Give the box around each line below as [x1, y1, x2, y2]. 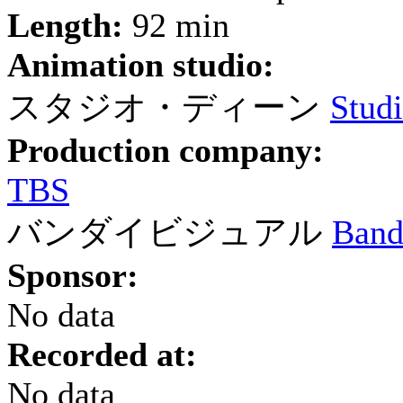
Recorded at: [7, 336, 197, 373]
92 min [123, 6, 229, 44]
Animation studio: [7, 46, 274, 84]
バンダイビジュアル [7, 213, 323, 251]
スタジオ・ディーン [7, 88, 321, 126]
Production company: [7, 131, 324, 169]
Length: [7, 6, 123, 44]
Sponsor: [7, 256, 139, 294]
